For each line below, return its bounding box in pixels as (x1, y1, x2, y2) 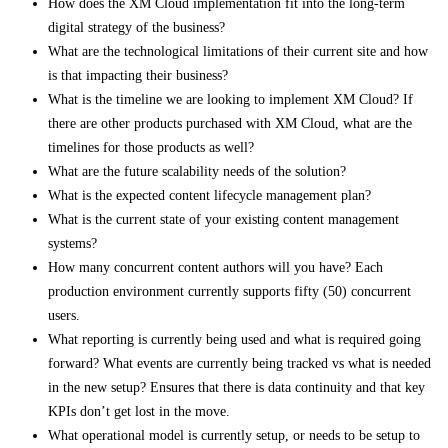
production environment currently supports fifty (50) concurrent (48, 283, 411, 299)
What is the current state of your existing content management (48, 211, 399, 227)
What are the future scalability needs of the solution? (48, 163, 346, 179)
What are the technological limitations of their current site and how (48, 43, 428, 59)
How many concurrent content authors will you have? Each (48, 259, 383, 275)
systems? (48, 235, 97, 251)
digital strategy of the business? (48, 19, 225, 35)
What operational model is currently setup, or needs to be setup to (48, 427, 420, 443)
